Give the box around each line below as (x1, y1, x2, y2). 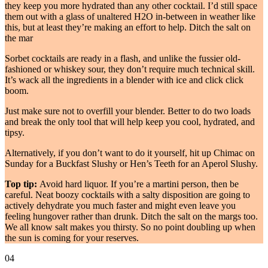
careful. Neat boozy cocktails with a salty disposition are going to (5, 190, 250, 200)
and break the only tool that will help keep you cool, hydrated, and (5, 117, 255, 127)
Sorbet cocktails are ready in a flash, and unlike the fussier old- (5, 53, 240, 64)
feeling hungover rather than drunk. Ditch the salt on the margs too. (5, 211, 258, 222)
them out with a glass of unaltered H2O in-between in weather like (5, 11, 255, 22)
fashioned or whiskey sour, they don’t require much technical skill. (5, 64, 255, 75)
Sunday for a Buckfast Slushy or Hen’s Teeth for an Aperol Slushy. (5, 159, 258, 169)
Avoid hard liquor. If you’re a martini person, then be (37, 179, 239, 190)
